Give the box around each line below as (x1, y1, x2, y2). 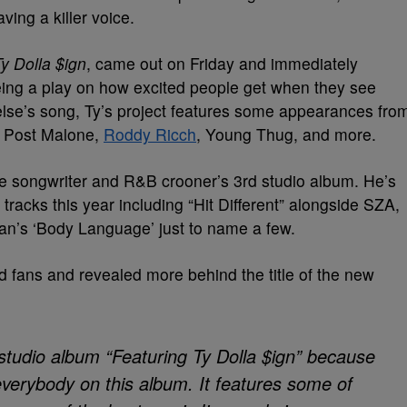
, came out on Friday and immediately (86, 52, 358, 74)
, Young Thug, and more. (196, 123, 376, 145)
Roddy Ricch (104, 123, 196, 145)
